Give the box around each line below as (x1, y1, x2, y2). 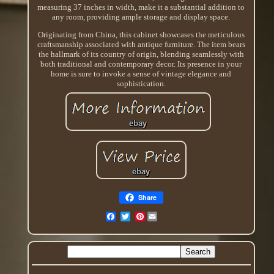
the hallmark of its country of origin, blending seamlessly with (38, 49, 244, 59)
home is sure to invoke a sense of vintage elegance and (51, 68, 232, 78)
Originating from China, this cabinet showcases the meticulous (37, 29, 245, 39)
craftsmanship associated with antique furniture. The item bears (37, 39, 245, 49)
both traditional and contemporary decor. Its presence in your (40, 59, 242, 68)
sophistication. (116, 78, 166, 88)
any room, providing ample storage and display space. (52, 12, 231, 21)
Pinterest (144, 211, 176, 221)
